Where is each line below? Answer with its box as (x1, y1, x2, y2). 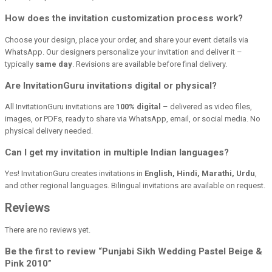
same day (35, 59, 72, 69)
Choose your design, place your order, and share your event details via (5, 35, 248, 44)
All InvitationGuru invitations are (5, 101, 116, 111)
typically (5, 59, 35, 69)
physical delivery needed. (5, 126, 93, 135)
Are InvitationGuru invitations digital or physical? (5, 80, 217, 91)
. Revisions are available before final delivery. (72, 59, 227, 69)
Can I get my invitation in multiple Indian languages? (5, 147, 229, 158)
